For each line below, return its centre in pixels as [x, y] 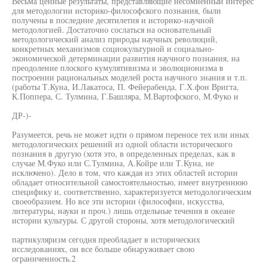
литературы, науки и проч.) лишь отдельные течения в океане [123, 211]
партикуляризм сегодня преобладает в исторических [106, 239]
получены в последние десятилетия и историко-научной [113, 20]
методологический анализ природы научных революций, [115, 39]
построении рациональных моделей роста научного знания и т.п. [130, 77]
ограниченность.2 [44, 258]
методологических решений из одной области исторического [122, 144]
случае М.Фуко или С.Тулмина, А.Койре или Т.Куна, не [113, 163]
